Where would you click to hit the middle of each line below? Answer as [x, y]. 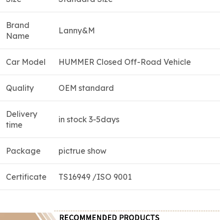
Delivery [22, 114]
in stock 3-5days [89, 119]
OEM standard [86, 88]
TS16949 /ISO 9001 [95, 177]
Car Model [26, 62]
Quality [20, 88]
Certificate [26, 177]
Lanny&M [77, 30]
